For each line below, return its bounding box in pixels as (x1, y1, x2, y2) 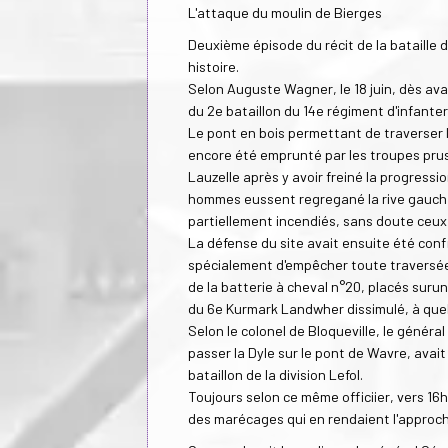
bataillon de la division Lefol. (188, 365, 363, 383)
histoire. (188, 57, 239, 75)
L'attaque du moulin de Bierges (188, 3, 382, 21)
